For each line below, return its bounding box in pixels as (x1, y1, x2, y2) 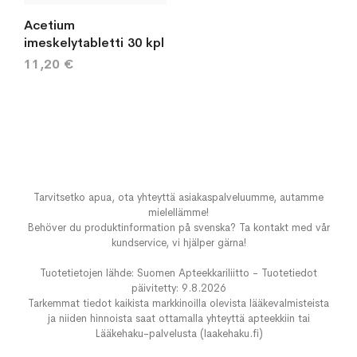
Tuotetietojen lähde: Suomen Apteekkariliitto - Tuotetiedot (40, 266, 317, 280)
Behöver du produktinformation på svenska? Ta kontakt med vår (27, 221, 330, 235)
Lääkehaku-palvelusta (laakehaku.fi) (94, 327, 263, 341)
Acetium (24, 17, 75, 33)
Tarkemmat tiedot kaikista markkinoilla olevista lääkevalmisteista (28, 296, 329, 311)
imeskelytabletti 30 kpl (24, 34, 164, 51)
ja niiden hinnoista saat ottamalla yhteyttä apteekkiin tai (47, 312, 310, 326)
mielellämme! (148, 206, 209, 220)
